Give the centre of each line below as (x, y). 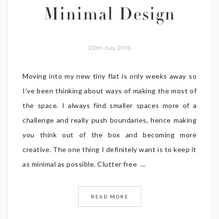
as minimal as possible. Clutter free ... (84, 164)
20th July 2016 (109, 47)
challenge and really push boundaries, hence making (109, 120)
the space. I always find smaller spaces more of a (109, 105)
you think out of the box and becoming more (109, 134)
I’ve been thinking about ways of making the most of (109, 90)
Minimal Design (109, 16)
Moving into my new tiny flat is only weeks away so (109, 76)
